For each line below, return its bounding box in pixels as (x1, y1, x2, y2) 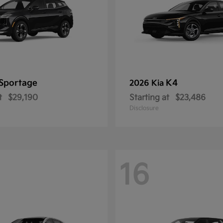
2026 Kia (129, 79, 166, 88)
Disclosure (129, 105, 159, 112)
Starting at (129, 93, 169, 103)
